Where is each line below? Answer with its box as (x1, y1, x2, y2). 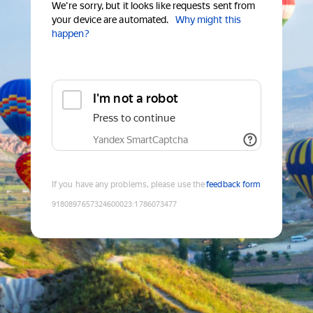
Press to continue (93, 112, 175, 125)
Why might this (175, 14, 241, 26)
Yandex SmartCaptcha (93, 134, 188, 146)
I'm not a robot (93, 91, 178, 106)
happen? (52, 28, 89, 40)
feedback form (206, 180, 261, 190)
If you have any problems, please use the (52, 180, 205, 190)
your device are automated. (52, 14, 169, 26)
